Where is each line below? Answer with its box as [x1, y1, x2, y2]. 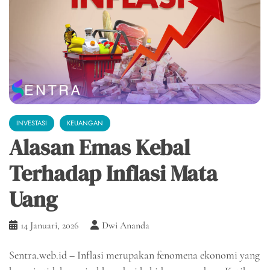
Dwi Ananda [102, 219, 149, 231]
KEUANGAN [67, 118, 103, 128]
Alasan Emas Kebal [9, 132, 190, 162]
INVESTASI [16, 118, 47, 128]
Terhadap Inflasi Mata [9, 158, 218, 188]
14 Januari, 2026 [20, 219, 78, 231]
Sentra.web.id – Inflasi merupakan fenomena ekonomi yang [9, 248, 260, 262]
